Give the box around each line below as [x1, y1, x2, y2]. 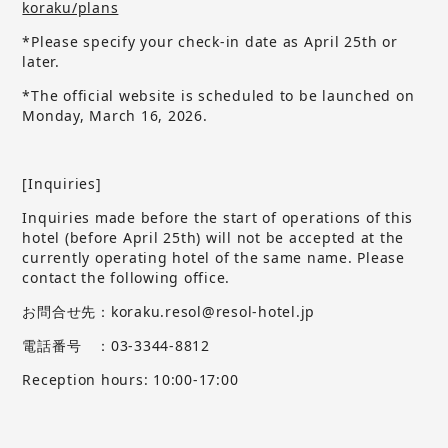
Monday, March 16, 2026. [22, 105, 208, 125]
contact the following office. [22, 267, 231, 287]
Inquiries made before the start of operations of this [22, 207, 414, 227]
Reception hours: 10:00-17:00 [22, 369, 239, 389]
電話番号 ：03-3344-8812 [22, 335, 215, 355]
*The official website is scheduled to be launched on [22, 85, 415, 105]
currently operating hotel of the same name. [22, 247, 353, 267]
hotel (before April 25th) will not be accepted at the [22, 227, 405, 247]
